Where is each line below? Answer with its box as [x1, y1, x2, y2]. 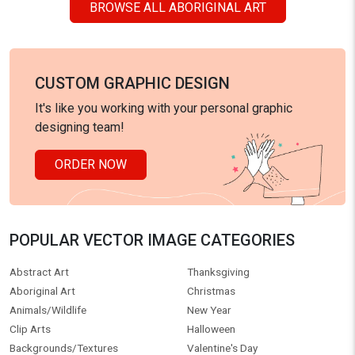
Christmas [187, 284, 235, 298]
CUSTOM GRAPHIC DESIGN [35, 74, 230, 94]
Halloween [187, 323, 235, 336]
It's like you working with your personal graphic [35, 101, 292, 116]
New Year [187, 303, 231, 317]
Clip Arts [10, 323, 51, 336]
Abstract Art [10, 265, 69, 279]
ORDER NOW [55, 157, 127, 173]
